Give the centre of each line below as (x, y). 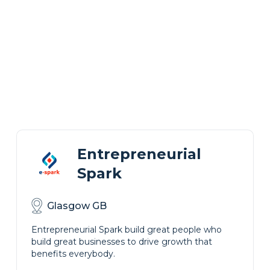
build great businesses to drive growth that (121, 242)
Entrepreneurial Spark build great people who (126, 230)
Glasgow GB (77, 206)
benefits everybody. (73, 254)
